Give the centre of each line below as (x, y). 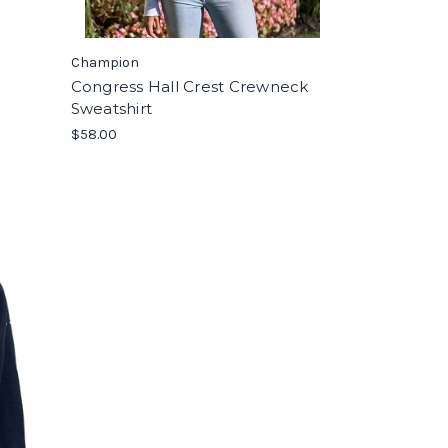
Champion (104, 62)
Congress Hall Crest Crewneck (189, 86)
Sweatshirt (111, 108)
